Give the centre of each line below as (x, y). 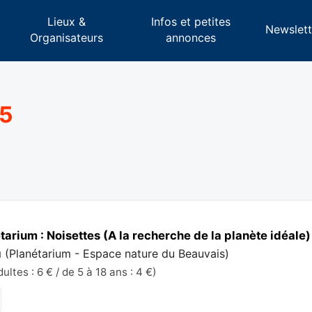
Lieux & (67, 21)
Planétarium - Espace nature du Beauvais (117, 253)
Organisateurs (67, 37)
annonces (190, 37)
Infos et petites (190, 21)
